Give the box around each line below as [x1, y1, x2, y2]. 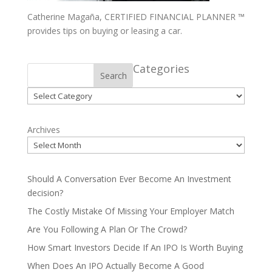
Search [100, 69, 127, 81]
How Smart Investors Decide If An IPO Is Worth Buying [27, 242, 243, 253]
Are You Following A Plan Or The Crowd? [27, 223, 187, 235]
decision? [27, 187, 63, 199]
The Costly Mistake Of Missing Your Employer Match [27, 205, 234, 217]
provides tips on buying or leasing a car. [27, 25, 182, 36]
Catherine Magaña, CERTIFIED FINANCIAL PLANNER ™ [27, 11, 245, 22]
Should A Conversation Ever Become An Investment [27, 173, 231, 185]
